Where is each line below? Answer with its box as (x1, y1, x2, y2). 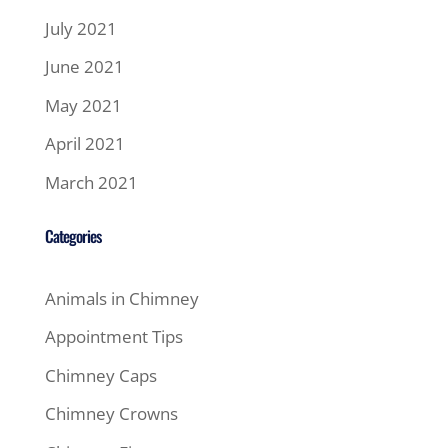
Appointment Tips (44, 325, 183, 348)
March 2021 (44, 170, 138, 194)
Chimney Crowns (44, 402, 178, 425)
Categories (44, 223, 101, 248)
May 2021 (44, 93, 122, 117)
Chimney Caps (44, 363, 157, 387)
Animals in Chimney (44, 286, 199, 310)
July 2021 (44, 16, 117, 40)
